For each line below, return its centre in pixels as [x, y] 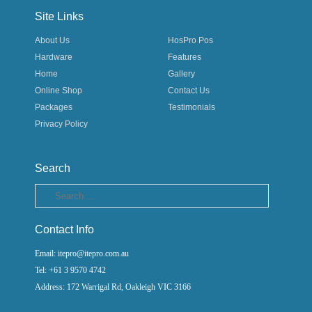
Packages [54, 107]
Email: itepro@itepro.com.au [82, 253]
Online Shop [58, 91]
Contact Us [189, 91]
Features [185, 57]
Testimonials [192, 107]
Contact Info [64, 229]
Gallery [182, 74]
